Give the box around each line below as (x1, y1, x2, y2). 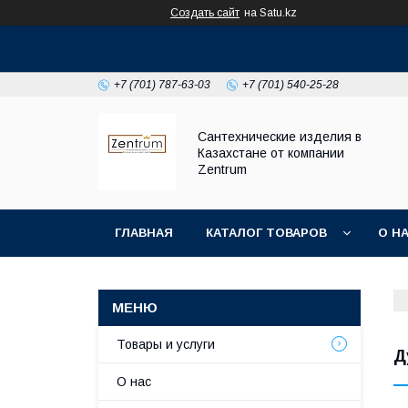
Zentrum (198, 162, 247, 177)
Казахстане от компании (198, 146, 344, 160)
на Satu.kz (244, 6, 297, 19)
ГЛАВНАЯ (115, 226, 173, 240)
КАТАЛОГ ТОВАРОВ (206, 226, 327, 240)
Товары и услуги (117, 337, 215, 352)
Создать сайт (170, 6, 240, 19)
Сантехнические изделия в (198, 129, 362, 144)
